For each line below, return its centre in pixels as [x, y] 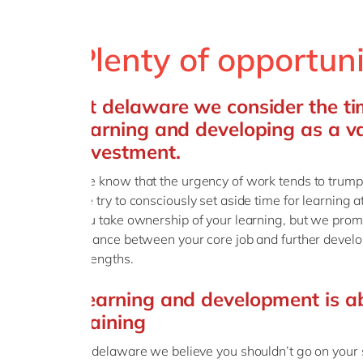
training [110, 322]
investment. [128, 152]
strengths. [107, 258]
